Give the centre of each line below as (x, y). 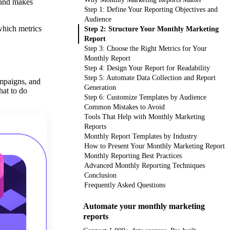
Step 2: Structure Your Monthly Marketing (151, 29)
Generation (100, 87)
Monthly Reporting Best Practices (133, 156)
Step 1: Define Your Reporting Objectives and (151, 9)
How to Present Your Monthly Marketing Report (155, 146)
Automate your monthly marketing (144, 206)
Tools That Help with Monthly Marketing (145, 117)
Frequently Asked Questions (125, 185)
